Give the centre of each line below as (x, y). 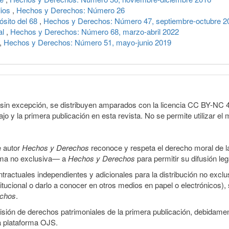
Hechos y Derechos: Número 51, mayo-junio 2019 (87, 42)
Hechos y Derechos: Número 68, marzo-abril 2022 (95, 31)
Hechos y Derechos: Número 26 (71, 10)
